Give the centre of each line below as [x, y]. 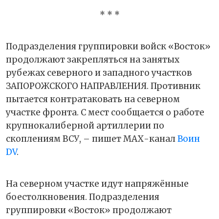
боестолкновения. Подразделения [83, 197]
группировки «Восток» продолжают [89, 210]
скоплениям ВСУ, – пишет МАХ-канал [92, 139]
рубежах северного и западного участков [99, 73]
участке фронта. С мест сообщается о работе [105, 112]
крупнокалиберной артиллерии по [85, 125]
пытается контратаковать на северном [93, 99]
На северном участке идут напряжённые [97, 184]
